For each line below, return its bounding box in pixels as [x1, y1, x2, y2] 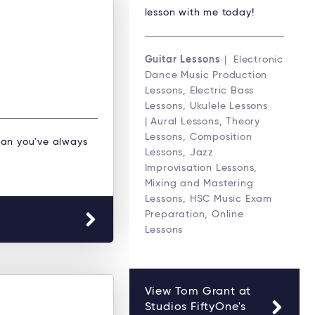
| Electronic [220, 54, 283, 65]
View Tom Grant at [144, 285, 252, 297]
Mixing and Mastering [144, 178, 254, 188]
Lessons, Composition [144, 131, 252, 142]
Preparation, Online [144, 209, 244, 219]
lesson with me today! [144, 7, 255, 18]
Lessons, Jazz [144, 147, 214, 157]
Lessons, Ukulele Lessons [144, 101, 268, 111]
